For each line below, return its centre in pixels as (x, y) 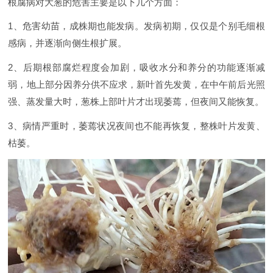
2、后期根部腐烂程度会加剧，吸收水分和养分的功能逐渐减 (136, 68)
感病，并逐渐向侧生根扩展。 (68, 43)
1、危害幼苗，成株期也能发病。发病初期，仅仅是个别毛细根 (136, 26)
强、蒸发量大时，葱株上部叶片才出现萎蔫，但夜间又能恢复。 (136, 102)
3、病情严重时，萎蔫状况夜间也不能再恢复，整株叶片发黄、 (136, 126)
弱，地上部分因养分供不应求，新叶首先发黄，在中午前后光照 (136, 85)
